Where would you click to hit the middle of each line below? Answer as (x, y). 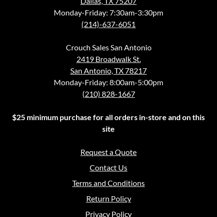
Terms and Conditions (108, 183)
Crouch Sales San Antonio (108, 47)
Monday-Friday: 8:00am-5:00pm (108, 82)
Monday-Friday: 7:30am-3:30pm (108, 12)
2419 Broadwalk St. (108, 59)
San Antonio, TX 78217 (108, 70)
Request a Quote (108, 152)
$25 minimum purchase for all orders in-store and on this (108, 117)
